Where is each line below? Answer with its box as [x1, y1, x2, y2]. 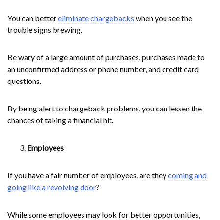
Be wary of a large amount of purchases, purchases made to [7, 52, 205, 62]
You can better [7, 13, 58, 23]
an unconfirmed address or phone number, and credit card [7, 64, 199, 74]
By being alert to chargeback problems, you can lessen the [7, 103, 202, 113]
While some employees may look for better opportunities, [7, 209, 200, 219]
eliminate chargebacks [58, 13, 134, 23]
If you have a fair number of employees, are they [7, 170, 168, 180]
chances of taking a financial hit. [7, 115, 113, 125]
